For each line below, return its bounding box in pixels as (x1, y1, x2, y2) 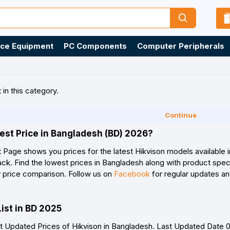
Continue (164, 111, 197, 119)
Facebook (114, 169, 150, 179)
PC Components (64, 41, 127, 51)
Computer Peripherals (137, 41, 224, 51)
